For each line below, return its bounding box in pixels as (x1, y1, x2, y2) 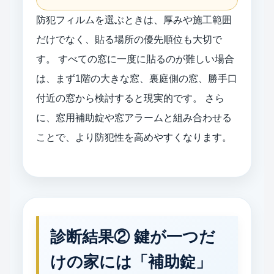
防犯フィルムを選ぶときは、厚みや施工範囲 (36, 14, 232, 25)
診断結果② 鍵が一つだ (50, 227, 215, 246)
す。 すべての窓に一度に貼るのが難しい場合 (36, 53, 234, 64)
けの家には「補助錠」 (50, 252, 212, 271)
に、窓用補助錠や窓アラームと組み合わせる (36, 112, 232, 123)
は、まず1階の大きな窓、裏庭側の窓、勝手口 (36, 73, 237, 84)
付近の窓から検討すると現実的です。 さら (36, 92, 224, 103)
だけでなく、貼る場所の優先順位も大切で (36, 34, 222, 45)
